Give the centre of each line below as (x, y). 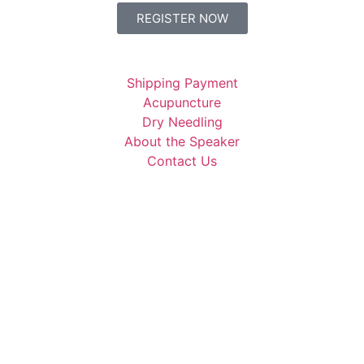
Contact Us (182, 161)
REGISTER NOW (182, 19)
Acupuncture (182, 103)
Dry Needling (182, 122)
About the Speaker (182, 142)
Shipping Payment (182, 83)
